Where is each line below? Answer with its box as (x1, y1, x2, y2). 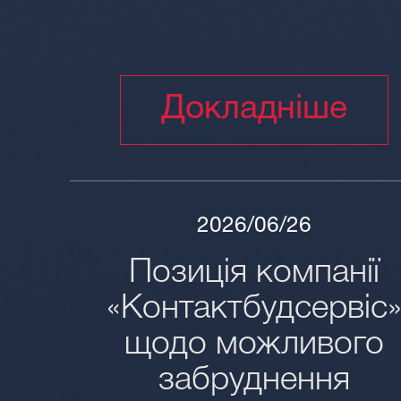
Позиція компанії (129, 257, 380, 288)
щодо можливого (124, 328, 385, 360)
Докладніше (161, 94, 348, 125)
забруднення (158, 364, 351, 396)
